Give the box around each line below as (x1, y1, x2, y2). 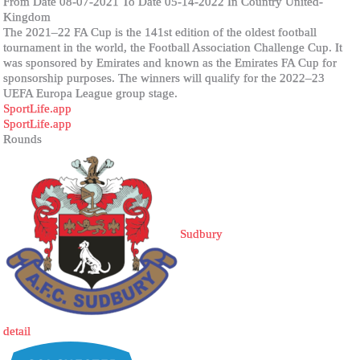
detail (3, 325, 31, 337)
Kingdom (3, 10, 51, 23)
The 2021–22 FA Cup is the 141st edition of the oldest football (3, 26, 317, 39)
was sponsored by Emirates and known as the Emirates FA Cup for (3, 56, 337, 69)
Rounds (3, 133, 43, 145)
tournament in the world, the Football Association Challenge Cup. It (3, 41, 343, 54)
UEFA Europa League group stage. (3, 87, 178, 100)
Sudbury (180, 227, 223, 241)
